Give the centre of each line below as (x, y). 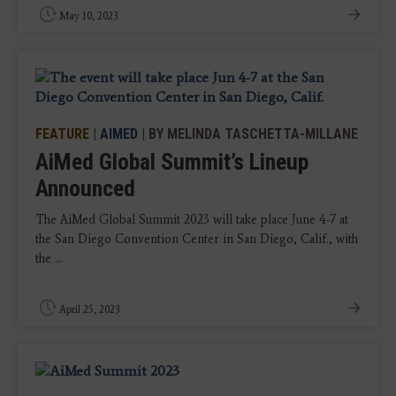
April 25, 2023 (90, 309)
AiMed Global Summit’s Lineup (172, 162)
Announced (85, 188)
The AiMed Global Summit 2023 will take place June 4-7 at (192, 220)
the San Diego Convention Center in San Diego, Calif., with (197, 239)
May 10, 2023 (89, 16)
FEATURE (62, 134)
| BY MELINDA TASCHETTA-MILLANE (248, 134)
